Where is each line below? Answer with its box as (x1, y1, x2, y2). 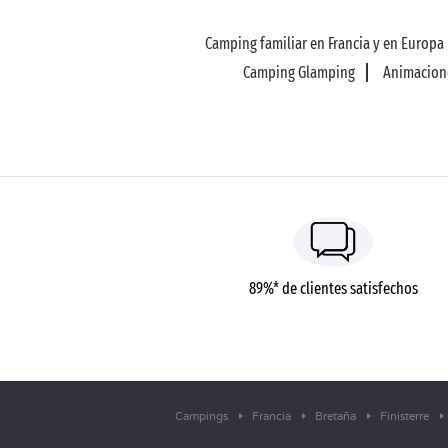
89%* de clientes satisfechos (248, 279, 418, 298)
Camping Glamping (243, 63, 356, 82)
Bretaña (315, 410, 356, 423)
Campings (175, 410, 228, 423)
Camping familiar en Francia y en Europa (205, 34, 445, 53)
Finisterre (380, 410, 429, 423)
